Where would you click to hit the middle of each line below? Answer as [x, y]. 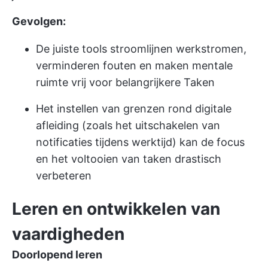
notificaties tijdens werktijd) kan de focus [140, 142]
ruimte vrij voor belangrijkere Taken [125, 82]
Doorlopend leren [57, 255]
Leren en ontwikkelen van [116, 209]
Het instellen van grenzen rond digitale [134, 109]
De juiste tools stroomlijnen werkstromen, [141, 49]
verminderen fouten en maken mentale [134, 66]
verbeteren [64, 176]
